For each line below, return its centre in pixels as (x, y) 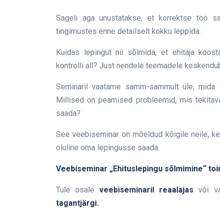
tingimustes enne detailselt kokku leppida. (128, 31)
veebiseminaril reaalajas (149, 190)
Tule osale (78, 190)
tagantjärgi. (77, 203)
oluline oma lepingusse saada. (108, 148)
